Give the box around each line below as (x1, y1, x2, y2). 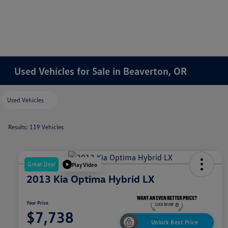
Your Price (26, 199, 48, 206)
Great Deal (27, 161, 55, 168)
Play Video (72, 161, 97, 168)
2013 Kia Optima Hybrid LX (26, 173, 154, 185)
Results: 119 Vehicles (8, 123, 64, 131)
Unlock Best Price (151, 219, 198, 226)
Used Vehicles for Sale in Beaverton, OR (14, 65, 187, 77)
